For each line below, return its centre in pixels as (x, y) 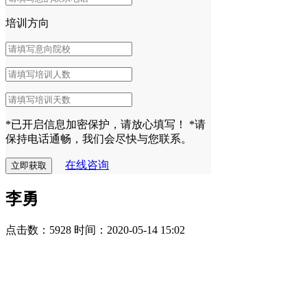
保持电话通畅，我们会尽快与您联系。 (99, 138)
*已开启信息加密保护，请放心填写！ (96, 124)
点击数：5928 (38, 230)
